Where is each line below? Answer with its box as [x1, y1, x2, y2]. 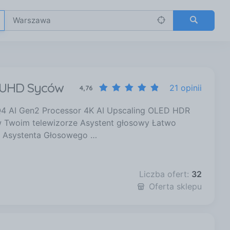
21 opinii [169, 83, 202, 93]
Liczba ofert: [139, 169, 191, 180]
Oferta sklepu [149, 181, 202, 192]
